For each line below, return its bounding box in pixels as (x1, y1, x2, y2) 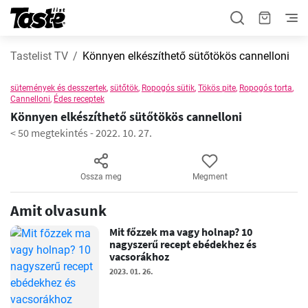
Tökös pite (198, 83, 236, 93)
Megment (192, 172, 228, 181)
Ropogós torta (239, 83, 292, 93)
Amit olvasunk (10, 201, 107, 220)
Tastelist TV (10, 49, 68, 63)
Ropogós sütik (142, 83, 195, 93)
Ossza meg (80, 172, 122, 181)
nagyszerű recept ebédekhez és (109, 237, 257, 251)
